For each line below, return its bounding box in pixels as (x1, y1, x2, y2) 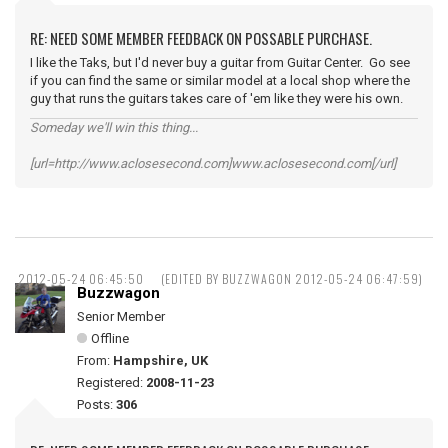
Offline (91, 331, 129, 346)
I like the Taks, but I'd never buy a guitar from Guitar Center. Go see (30, 55, 410, 70)
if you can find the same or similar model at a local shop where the (30, 73, 410, 88)
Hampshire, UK (113, 353, 208, 368)
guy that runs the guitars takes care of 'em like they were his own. (30, 91, 403, 106)
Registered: (77, 375, 146, 390)
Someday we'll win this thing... (30, 120, 198, 135)
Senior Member (77, 309, 165, 324)
